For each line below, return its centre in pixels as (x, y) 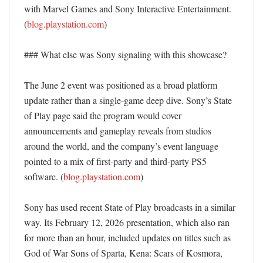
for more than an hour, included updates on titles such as (127, 237)
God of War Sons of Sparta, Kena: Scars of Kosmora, (123, 253)
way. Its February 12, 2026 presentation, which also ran (127, 222)
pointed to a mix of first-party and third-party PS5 (115, 161)
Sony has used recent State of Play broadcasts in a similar (130, 207)
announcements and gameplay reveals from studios (118, 131)
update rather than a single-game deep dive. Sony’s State (128, 100)
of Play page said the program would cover (103, 115)
